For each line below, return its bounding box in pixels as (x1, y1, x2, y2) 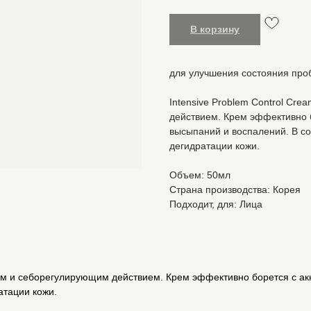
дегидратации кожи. (169, 140, 260, 152)
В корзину (190, 24, 239, 35)
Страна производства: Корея (169, 184, 301, 196)
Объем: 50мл (169, 169, 230, 181)
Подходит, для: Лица (169, 199, 262, 210)
